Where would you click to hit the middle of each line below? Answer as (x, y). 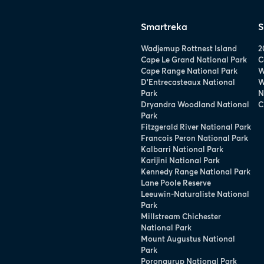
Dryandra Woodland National (195, 104)
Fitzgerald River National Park (196, 126)
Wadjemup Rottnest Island (189, 48)
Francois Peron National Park (195, 138)
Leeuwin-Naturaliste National (195, 194)
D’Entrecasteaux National (188, 82)
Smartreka (164, 26)
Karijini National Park (181, 160)
